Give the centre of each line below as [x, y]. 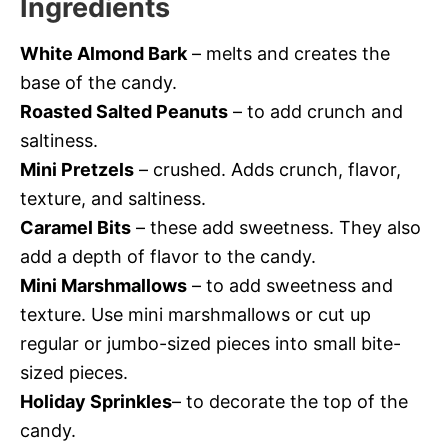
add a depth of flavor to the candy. [168, 256]
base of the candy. [98, 82]
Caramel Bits [75, 227]
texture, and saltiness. [113, 198]
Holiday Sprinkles [96, 401]
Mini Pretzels [77, 169]
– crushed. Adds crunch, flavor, [267, 169]
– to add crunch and [315, 111]
